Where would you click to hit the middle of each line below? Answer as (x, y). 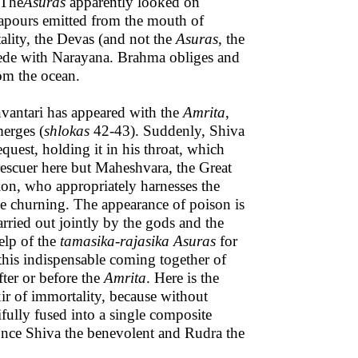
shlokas (67, 131)
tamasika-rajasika (115, 241)
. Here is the (183, 278)
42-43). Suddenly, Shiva (167, 131)
